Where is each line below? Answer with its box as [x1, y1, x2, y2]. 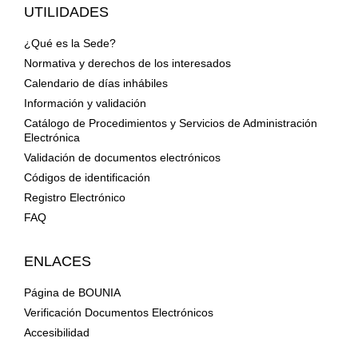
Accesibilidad [23, 325, 89, 339]
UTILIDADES [23, 3, 109, 20]
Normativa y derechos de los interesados [23, 56, 231, 70]
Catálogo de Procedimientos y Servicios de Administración [23, 116, 317, 129]
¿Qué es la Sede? [23, 36, 116, 50]
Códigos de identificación [23, 170, 150, 184]
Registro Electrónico [23, 190, 125, 204]
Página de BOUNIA [23, 285, 121, 299]
